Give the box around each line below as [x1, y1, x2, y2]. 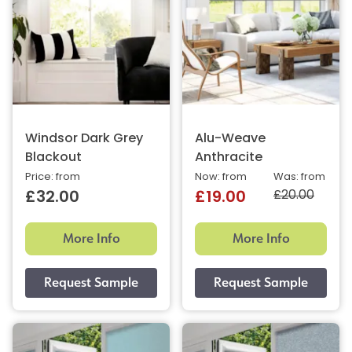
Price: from [25, 171, 80, 182]
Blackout [25, 151, 82, 164]
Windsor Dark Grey [25, 132, 143, 145]
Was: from [273, 171, 325, 182]
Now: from [195, 171, 247, 182]
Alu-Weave [195, 132, 266, 145]
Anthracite [195, 151, 262, 164]
